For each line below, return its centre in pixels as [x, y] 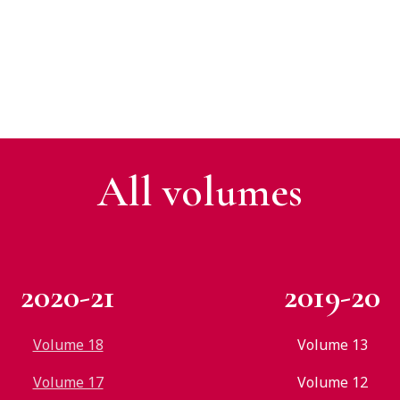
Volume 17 [68, 382]
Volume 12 [332, 382]
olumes [242, 192]
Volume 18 [68, 345]
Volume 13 [332, 345]
